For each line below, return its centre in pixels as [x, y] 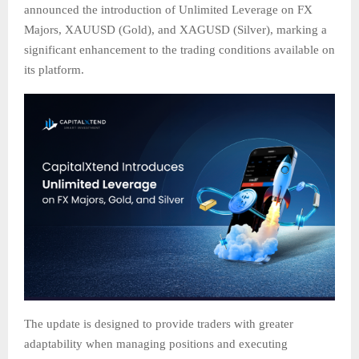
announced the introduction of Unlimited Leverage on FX [168, 9]
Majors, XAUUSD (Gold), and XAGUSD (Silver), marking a [175, 29]
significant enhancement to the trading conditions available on [179, 49]
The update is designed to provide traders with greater [159, 324]
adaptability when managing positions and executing [156, 344]
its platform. [56, 69]
